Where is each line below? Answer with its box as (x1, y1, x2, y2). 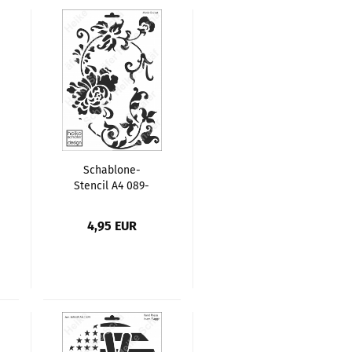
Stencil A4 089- (74, 178, 150, 192)
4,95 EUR (87, 218, 137, 233)
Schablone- (82, 163, 141, 177)
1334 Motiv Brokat (68, 194, 156, 208)
